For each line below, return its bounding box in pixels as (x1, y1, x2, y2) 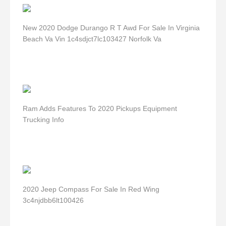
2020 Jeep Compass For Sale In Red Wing (23, 185, 159, 193)
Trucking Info (23, 116, 64, 124)
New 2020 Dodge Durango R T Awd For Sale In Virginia (23, 24, 200, 32)
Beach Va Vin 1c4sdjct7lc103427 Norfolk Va (23, 35, 161, 43)
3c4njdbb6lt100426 (23, 196, 84, 204)
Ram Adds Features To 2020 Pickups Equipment (23, 104, 177, 112)
